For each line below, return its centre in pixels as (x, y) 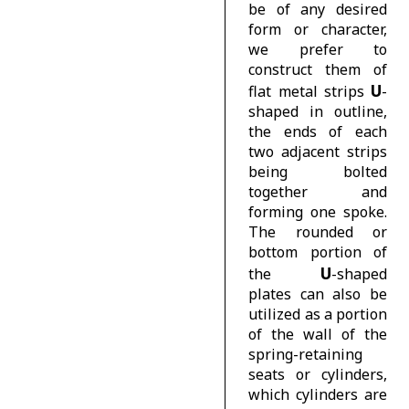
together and (318, 191)
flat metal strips (309, 91)
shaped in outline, (318, 111)
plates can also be (318, 294)
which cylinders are (318, 394)
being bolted (318, 171)
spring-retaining (306, 354)
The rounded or (318, 231)
